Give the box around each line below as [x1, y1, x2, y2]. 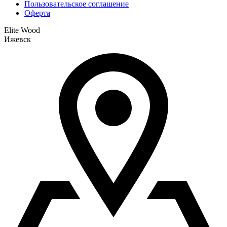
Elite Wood [4, 25, 40, 34]
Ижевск [4, 34, 31, 44]
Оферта [24, 8, 50, 17]
